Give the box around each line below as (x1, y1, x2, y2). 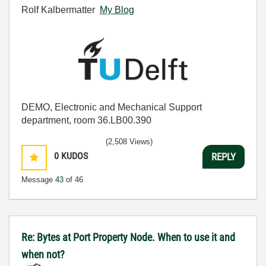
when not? (21, 248, 65, 261)
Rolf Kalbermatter (21, 4, 100, 15)
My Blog (100, 4, 134, 15)
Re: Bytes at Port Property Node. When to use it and (21, 231, 235, 244)
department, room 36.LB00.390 (21, 115, 151, 126)
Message (21, 175, 55, 185)
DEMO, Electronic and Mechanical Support (21, 102, 202, 113)
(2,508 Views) (106, 137, 153, 147)
